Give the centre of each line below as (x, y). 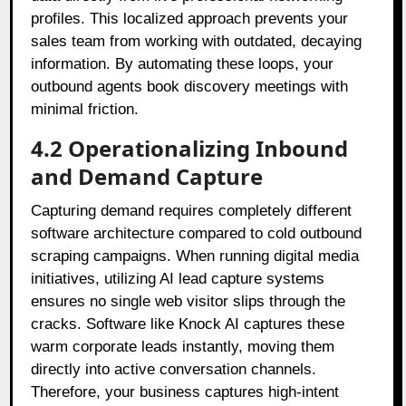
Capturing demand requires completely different (192, 210)
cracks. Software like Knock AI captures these (188, 324)
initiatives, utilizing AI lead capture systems (178, 278)
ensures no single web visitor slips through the (188, 301)
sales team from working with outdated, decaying (197, 41)
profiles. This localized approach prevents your (190, 18)
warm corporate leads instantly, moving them (183, 346)
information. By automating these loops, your (183, 63)
